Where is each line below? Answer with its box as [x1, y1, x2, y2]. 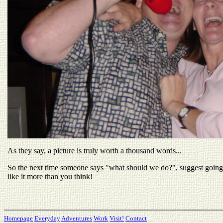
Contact [125, 215, 147, 222]
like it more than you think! [7, 172, 93, 181]
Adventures [61, 215, 92, 222]
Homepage [4, 215, 33, 222]
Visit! [110, 215, 124, 222]
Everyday [34, 215, 60, 222]
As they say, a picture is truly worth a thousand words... [7, 146, 182, 155]
